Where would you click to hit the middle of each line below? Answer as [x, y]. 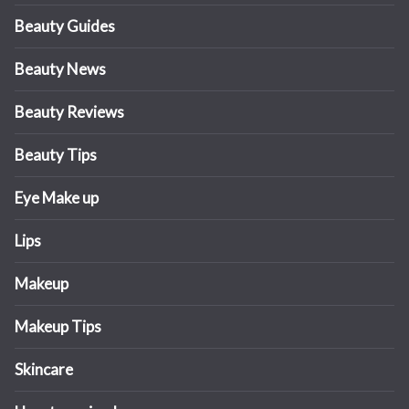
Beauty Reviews [69, 112]
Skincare [44, 370]
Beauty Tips [56, 155]
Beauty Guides [65, 26]
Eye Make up [57, 198]
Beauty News [60, 69]
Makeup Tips [58, 327]
